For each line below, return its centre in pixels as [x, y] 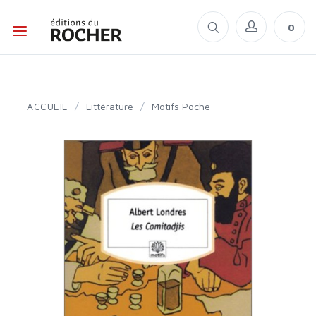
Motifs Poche [184, 106]
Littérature [112, 106]
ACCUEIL [50, 106]
